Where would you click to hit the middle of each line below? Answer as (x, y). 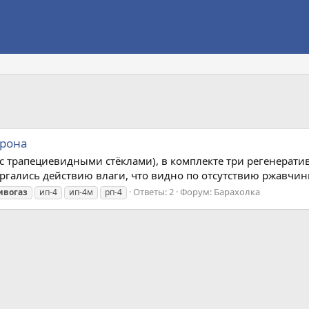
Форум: (197, 191)
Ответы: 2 (153, 191)
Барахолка (237, 191)
